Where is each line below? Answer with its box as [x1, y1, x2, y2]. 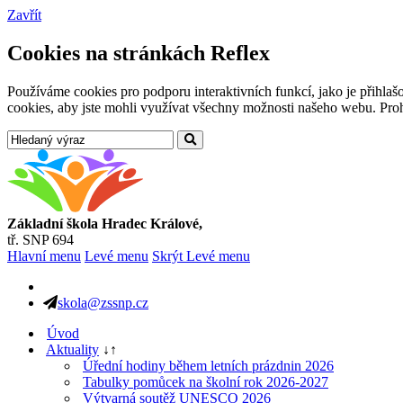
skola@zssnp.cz [58, 294, 148, 310]
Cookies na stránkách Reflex [7, 40, 270, 65]
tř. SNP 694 [7, 231, 74, 247]
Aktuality [46, 341, 99, 357]
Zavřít [7, 7, 41, 22]
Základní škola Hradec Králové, [7, 215, 202, 231]
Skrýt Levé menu [152, 247, 250, 264]
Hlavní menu [7, 247, 81, 264]
